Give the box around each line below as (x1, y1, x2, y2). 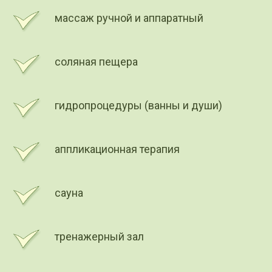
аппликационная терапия (55, 142, 180, 155)
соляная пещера (55, 55, 138, 68)
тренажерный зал (55, 229, 144, 243)
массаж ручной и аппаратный (55, 11, 203, 24)
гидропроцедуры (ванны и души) (55, 98, 222, 112)
